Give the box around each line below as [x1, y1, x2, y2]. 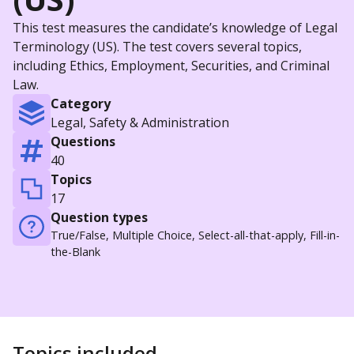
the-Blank [51, 244, 100, 259]
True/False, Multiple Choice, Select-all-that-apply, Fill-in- [51, 228, 340, 243]
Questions [51, 133, 115, 150]
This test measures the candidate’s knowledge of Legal [13, 19, 337, 36]
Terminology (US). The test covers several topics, [13, 38, 302, 55]
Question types [51, 209, 148, 226]
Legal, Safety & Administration [51, 114, 229, 131]
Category [51, 95, 111, 112]
